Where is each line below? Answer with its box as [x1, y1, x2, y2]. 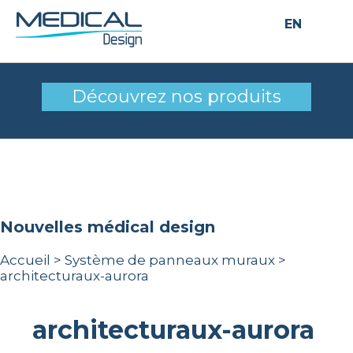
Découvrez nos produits [71, 86, 281, 107]
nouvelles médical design [13, 217, 215, 236]
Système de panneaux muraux [65, 252, 275, 268]
